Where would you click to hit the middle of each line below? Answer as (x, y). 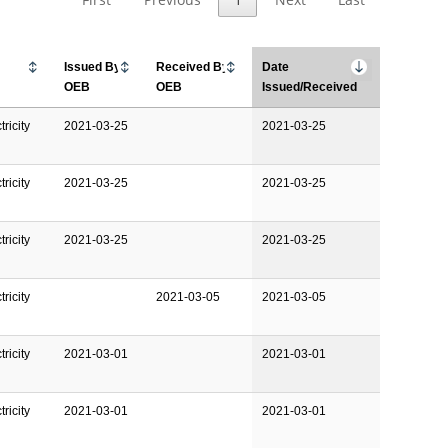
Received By (193, 66)
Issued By (93, 66)
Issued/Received (310, 86)
